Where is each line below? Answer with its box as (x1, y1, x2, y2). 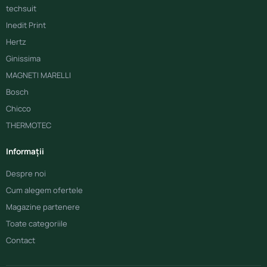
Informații (6, 146, 44, 157)
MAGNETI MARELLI (6, 70, 71, 81)
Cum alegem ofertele (6, 185, 83, 196)
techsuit (6, 3, 36, 14)
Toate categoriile (6, 218, 67, 229)
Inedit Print (6, 20, 46, 31)
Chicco (6, 103, 31, 114)
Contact (6, 235, 35, 246)
